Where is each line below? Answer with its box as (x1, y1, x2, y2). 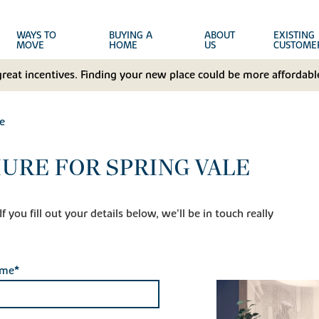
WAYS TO (16, 29, 57, 42)
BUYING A (108, 29, 152, 42)
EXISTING (273, 29, 315, 42)
